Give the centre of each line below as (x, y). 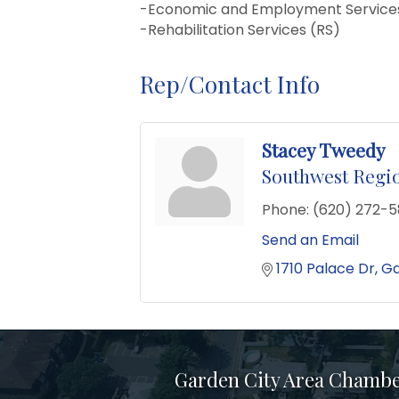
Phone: (285, 210)
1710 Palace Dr (326, 269)
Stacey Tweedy (324, 150)
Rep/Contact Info (230, 85)
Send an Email (310, 240)
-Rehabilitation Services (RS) (240, 30)
